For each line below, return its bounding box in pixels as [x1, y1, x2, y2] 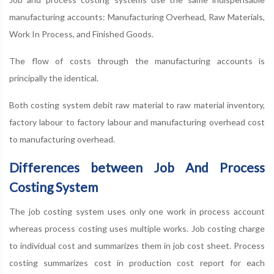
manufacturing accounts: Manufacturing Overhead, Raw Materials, [9, 12, 265, 23]
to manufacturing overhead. [9, 134, 115, 145]
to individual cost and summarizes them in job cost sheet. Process [9, 240, 265, 251]
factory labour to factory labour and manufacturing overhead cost [9, 117, 265, 128]
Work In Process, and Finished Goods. [9, 29, 154, 40]
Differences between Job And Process [9, 160, 265, 176]
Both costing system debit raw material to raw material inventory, [9, 100, 265, 111]
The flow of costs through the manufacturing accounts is [9, 56, 265, 67]
